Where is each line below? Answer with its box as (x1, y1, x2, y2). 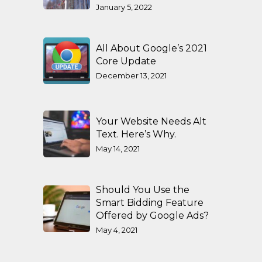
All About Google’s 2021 (96, 43, 207, 54)
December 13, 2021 (96, 71, 167, 80)
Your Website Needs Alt (96, 116, 206, 127)
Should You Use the (96, 184, 189, 195)
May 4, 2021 (96, 225, 137, 235)
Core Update (96, 56, 156, 67)
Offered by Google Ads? (96, 210, 209, 221)
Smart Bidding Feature (96, 197, 204, 208)
